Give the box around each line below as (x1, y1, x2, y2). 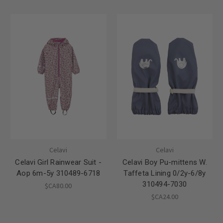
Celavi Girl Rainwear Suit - (15, 157, 102, 167)
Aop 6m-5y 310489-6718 (16, 168, 101, 178)
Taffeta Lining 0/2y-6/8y (123, 168, 206, 178)
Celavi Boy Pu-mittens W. (122, 157, 207, 167)
